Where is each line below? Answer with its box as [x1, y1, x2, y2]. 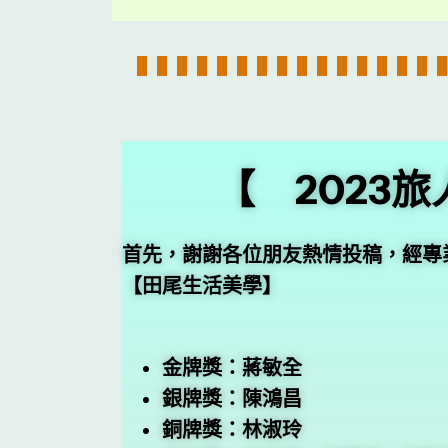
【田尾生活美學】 [122, 274, 282, 299]
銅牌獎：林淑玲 [162, 418, 302, 443]
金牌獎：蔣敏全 [162, 356, 302, 381]
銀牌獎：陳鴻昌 [162, 387, 302, 412]
